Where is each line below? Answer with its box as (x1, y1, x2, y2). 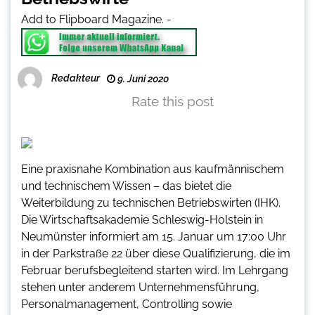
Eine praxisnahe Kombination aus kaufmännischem (21, 162, 284, 176)
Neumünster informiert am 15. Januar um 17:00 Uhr (21, 230, 286, 244)
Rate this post (131, 94, 214, 110)
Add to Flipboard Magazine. (21, 13, 164, 27)
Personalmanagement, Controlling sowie (21, 297, 232, 311)
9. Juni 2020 (115, 73, 169, 85)
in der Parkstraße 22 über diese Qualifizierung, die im (21, 247, 290, 261)
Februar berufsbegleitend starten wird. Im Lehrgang (21, 264, 288, 278)
